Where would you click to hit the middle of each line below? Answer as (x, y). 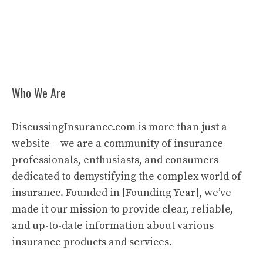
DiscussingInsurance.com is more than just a (119, 127)
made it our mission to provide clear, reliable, (122, 209)
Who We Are (39, 93)
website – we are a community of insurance (117, 144)
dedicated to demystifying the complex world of (127, 176)
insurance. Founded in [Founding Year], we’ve (122, 193)
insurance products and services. (92, 242)
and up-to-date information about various (113, 226)
